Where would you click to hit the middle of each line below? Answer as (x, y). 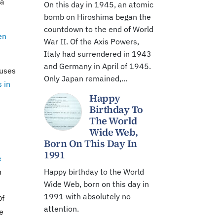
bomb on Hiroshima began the (97, 17)
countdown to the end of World (99, 29)
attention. (61, 209)
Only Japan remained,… (86, 78)
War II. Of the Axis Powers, (92, 41)
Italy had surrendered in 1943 (98, 54)
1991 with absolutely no (87, 196)
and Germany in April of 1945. (97, 66)
